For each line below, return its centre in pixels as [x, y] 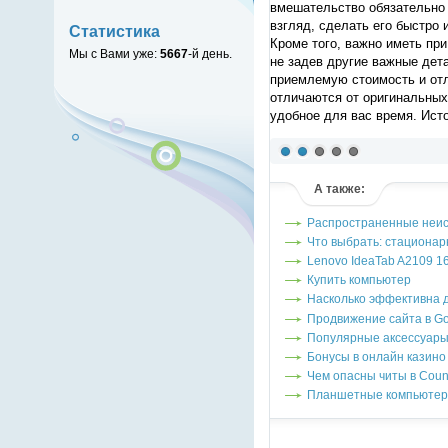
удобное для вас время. [343, 115]
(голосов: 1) [308, 173]
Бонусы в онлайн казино [376, 356]
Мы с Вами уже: [114, 54]
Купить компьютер [358, 280]
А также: [340, 188]
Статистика [114, 31]
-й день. [209, 54]
